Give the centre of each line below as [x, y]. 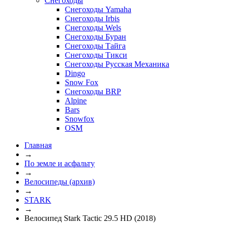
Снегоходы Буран [96, 36]
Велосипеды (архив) [60, 181]
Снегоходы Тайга [95, 46]
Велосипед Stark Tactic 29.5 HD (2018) [90, 218]
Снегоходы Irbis [92, 18]
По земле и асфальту [60, 163]
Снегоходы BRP [93, 91]
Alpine [76, 100]
